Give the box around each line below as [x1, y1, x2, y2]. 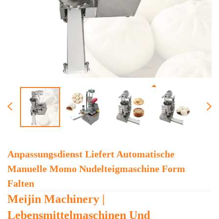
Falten [7, 177, 34, 189]
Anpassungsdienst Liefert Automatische [7, 148, 175, 159]
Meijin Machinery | [7, 192, 105, 205]
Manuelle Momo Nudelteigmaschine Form [7, 163, 185, 174]
